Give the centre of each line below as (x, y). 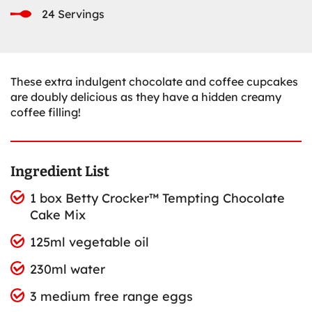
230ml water (67, 269)
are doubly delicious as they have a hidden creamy (146, 96)
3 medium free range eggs (111, 296)
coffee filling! (46, 112)
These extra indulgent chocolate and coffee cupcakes (154, 81)
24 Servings (73, 14)
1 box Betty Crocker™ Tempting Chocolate (157, 198)
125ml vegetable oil (89, 242)
